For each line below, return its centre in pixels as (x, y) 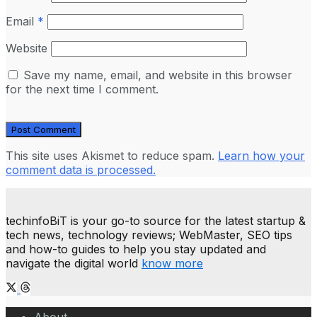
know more (172, 263)
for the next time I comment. (82, 89)
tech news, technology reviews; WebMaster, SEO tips (149, 235)
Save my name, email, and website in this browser (158, 75)
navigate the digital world (74, 263)
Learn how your (261, 155)
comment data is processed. (81, 169)
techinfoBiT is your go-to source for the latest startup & (156, 220)
